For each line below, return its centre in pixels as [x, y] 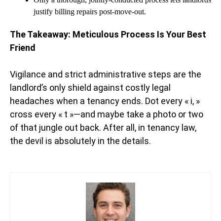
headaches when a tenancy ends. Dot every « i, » [105, 101]
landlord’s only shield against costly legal [90, 88]
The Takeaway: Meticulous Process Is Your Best [108, 35]
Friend [23, 48]
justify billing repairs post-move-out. [90, 12]
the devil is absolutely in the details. [80, 141]
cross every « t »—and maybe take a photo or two [107, 114]
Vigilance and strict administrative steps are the [106, 74]
